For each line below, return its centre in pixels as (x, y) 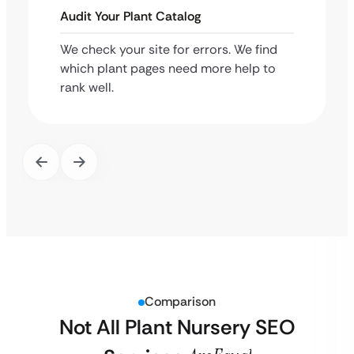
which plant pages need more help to (168, 68)
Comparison (180, 301)
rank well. (87, 87)
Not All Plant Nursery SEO (177, 327)
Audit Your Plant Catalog (130, 16)
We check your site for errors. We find (169, 49)
